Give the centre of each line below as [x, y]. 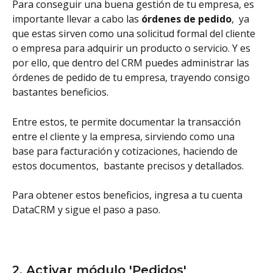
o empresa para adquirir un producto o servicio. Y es [133, 48]
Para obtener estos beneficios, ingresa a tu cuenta [129, 195]
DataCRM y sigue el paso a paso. [87, 210]
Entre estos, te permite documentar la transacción [128, 122]
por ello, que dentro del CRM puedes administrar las [132, 63]
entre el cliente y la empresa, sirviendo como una [125, 136]
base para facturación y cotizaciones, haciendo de [126, 151]
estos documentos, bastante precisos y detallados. [128, 165]
